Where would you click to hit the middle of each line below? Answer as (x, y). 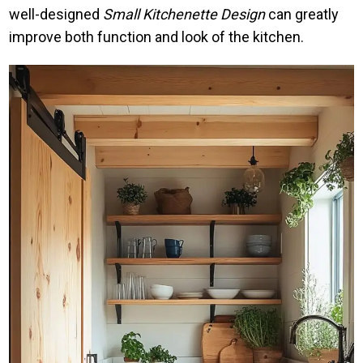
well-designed (56, 15)
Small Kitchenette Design (184, 15)
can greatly (302, 15)
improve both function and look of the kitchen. (157, 37)
